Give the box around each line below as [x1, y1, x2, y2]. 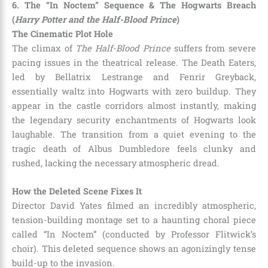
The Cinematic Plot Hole [12, 28, 113, 39]
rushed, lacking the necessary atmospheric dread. [12, 157, 220, 169]
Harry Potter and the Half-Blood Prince [15, 13, 176, 25]
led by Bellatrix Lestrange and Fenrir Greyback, [12, 71, 256, 83]
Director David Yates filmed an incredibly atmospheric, [12, 199, 256, 211]
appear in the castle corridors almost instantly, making [12, 99, 256, 111]
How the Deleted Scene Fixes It [12, 185, 142, 197]
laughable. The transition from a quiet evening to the [12, 128, 256, 140]
